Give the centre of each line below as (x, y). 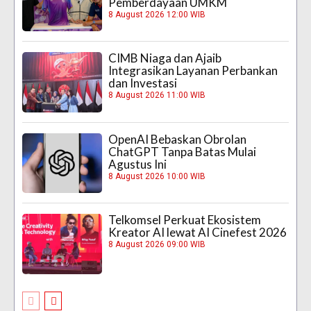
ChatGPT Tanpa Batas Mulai (183, 151)
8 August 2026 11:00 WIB (157, 95)
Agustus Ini (138, 164)
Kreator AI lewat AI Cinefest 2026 (198, 233)
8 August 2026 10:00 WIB (157, 176)
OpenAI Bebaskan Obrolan (178, 139)
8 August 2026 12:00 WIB (157, 15)
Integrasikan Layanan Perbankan (193, 71)
